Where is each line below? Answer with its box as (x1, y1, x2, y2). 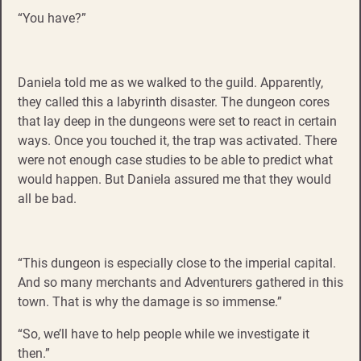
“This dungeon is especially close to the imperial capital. (18, 255, 336, 271)
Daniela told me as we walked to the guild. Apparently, (18, 74, 323, 90)
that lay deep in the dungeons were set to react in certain (18, 113, 337, 129)
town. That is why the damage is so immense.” (18, 293, 282, 309)
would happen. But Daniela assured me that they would (18, 171, 331, 187)
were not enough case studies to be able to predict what (18, 151, 333, 168)
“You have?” (18, 10, 86, 26)
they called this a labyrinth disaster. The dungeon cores (18, 93, 330, 110)
